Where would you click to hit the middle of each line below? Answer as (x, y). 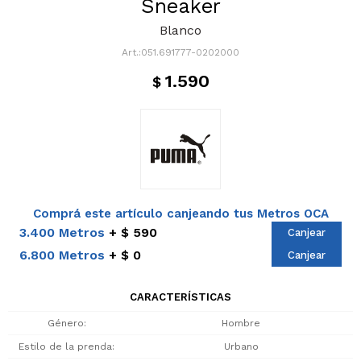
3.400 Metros (62, 232)
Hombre (241, 323)
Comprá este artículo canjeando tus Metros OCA (180, 214)
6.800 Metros (62, 255)
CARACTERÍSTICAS (180, 297)
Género (65, 323)
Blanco (180, 30)
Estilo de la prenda (65, 346)
